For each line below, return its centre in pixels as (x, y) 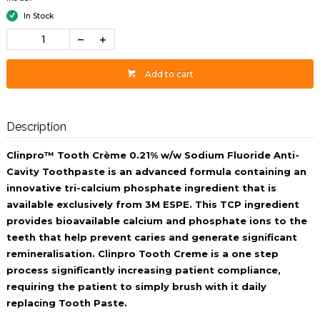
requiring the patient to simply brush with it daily (136, 287)
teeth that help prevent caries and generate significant (151, 237)
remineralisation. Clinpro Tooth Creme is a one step (142, 254)
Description (36, 127)
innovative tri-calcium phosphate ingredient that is (141, 188)
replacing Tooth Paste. (66, 303)
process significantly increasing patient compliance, (143, 270)
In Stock (38, 16)
